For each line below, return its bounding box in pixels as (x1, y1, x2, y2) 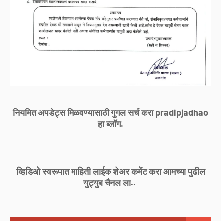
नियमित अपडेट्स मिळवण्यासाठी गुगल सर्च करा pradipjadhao (13, 107, 208, 118)
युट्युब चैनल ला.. (83, 177, 138, 188)
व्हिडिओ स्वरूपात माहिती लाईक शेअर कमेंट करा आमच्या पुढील (16, 166, 205, 177)
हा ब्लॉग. (98, 118, 123, 130)
